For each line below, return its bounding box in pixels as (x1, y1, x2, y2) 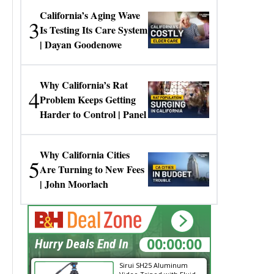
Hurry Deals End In (34, 237, 128, 251)
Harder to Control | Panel (40, 107, 147, 121)
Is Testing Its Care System (40, 23, 148, 37)
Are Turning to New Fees (40, 162, 145, 176)
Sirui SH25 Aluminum (119, 261, 188, 270)
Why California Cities (40, 147, 130, 161)
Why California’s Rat (40, 78, 128, 92)
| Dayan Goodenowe (40, 37, 122, 51)
